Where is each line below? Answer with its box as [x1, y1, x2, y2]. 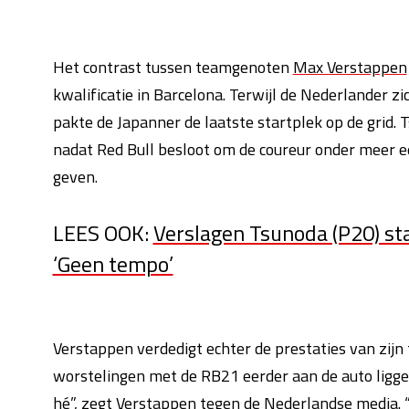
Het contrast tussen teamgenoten [52, 55, 293, 79]
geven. [52, 164, 105, 189]
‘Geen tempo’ [52, 247, 173, 280]
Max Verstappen [292, 55, 407, 79]
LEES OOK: [52, 216, 153, 249]
